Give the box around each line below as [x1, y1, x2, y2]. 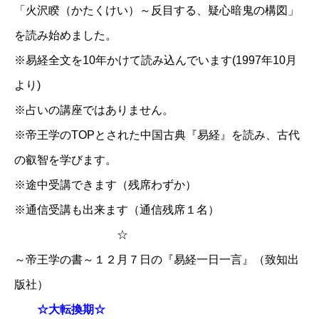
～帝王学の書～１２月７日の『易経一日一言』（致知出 [14, 253, 299, 266]
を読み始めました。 [14, 28, 117, 41]
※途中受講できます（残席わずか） [14, 178, 197, 191]
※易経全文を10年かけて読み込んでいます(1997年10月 [14, 53, 297, 66]
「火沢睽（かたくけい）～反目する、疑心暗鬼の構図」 [14, 4, 299, 16]
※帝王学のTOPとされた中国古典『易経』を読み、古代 [14, 128, 300, 141]
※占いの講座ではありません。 [14, 103, 174, 116]
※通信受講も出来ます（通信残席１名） [14, 203, 219, 216]
